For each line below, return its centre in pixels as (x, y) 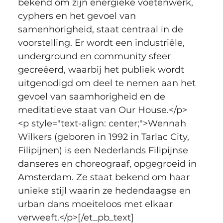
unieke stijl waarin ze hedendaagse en (105, 190)
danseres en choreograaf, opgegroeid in (108, 164)
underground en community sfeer (95, 56)
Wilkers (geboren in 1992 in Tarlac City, (105, 137)
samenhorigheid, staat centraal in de (102, 29)
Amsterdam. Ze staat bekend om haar (105, 177)
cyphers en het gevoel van (78, 16)
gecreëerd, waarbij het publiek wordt (102, 69)
